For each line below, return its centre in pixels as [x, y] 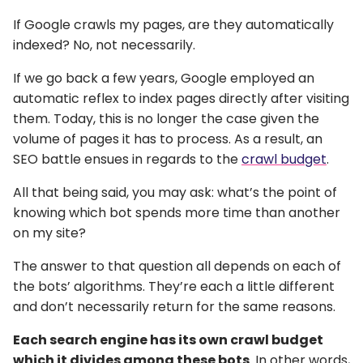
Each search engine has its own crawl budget [168, 340]
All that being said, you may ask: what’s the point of [175, 192]
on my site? [49, 233]
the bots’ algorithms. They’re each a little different [174, 286]
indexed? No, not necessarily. [104, 45]
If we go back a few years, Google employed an [164, 78]
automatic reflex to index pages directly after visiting [181, 98]
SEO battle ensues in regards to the [127, 159]
